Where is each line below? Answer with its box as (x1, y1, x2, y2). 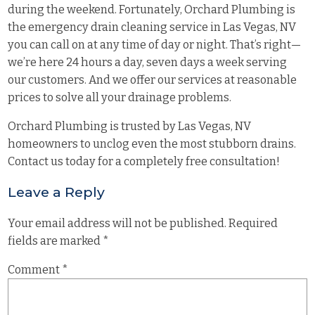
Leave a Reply (8, 183, 105, 200)
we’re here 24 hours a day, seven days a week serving (8, 56, 288, 70)
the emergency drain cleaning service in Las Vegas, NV (8, 20, 297, 34)
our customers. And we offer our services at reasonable (8, 73, 297, 87)
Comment (8, 263, 63, 277)
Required (229, 217, 278, 231)
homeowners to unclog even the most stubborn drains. (8, 137, 297, 151)
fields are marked (8, 234, 103, 248)
